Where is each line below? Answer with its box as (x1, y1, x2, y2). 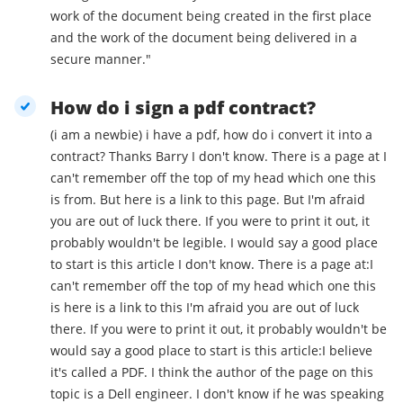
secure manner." (50, 50, 151, 68)
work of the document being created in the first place (50, 7, 372, 25)
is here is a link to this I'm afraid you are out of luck (50, 299, 64, 317)
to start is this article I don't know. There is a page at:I (50, 255, 178, 273)
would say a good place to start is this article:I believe (50, 342, 372, 360)
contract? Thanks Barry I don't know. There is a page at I (50, 148, 109, 166)
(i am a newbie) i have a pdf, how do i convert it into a (50, 126, 146, 144)
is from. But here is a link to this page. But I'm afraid (50, 191, 100, 209)
